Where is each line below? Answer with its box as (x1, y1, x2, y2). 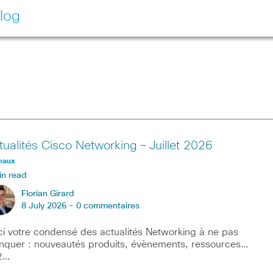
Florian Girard (21, 190, 74, 198)
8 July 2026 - (21, 202, 76, 210)
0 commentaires (76, 202, 140, 210)
